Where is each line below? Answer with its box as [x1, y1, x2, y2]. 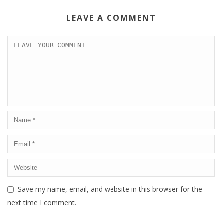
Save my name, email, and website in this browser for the [18, 184, 202, 194]
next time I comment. [7, 197, 76, 207]
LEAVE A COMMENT [66, 12, 156, 23]
